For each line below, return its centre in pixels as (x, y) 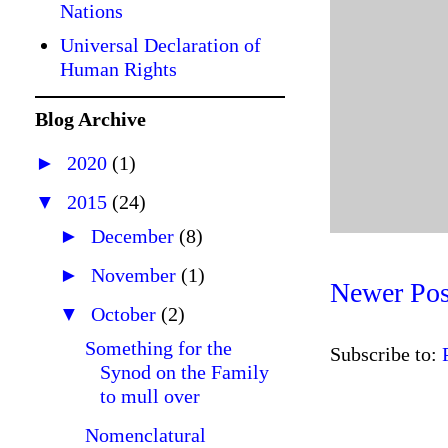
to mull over (150, 396)
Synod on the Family (184, 372)
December (135, 236)
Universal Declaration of (160, 45)
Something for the (158, 348)
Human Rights (118, 69)
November (136, 275)
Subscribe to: (386, 354)
